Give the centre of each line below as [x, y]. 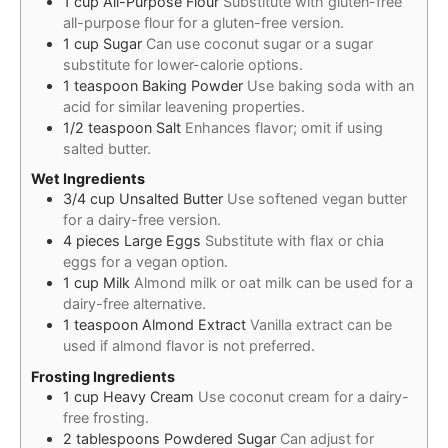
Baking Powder [192, 85]
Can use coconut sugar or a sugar [259, 43]
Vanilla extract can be [321, 325]
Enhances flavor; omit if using [284, 127]
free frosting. [106, 417]
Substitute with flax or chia [294, 241]
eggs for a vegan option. [145, 262]
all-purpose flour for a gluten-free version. [203, 22]
